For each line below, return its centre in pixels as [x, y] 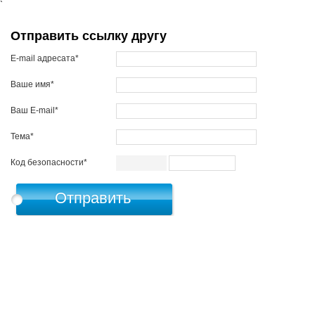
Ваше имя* [32, 85]
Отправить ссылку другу [89, 36]
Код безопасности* [49, 163]
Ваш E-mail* [34, 111]
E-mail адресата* [45, 59]
